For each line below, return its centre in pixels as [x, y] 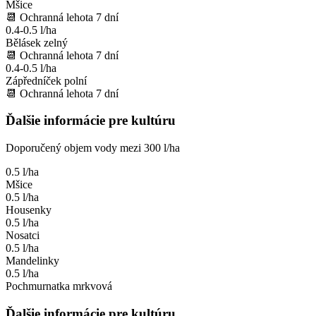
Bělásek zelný [37, 42]
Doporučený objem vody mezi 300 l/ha [93, 148]
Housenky [29, 210]
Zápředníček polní [46, 80]
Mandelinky [32, 261]
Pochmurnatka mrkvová [59, 286]
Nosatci [23, 236]
